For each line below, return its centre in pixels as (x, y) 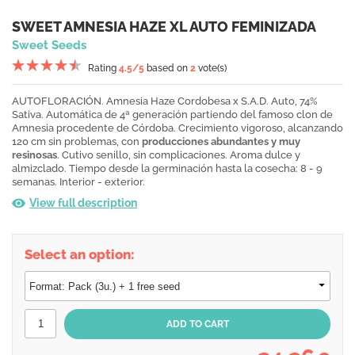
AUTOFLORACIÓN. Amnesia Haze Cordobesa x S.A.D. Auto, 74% (165, 101)
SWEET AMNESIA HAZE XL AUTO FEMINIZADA (164, 27)
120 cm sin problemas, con (77, 141)
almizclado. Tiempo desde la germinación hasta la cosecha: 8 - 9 (167, 168)
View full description (83, 203)
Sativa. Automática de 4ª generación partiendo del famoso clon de (172, 115)
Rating (103, 68)
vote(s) (211, 68)
